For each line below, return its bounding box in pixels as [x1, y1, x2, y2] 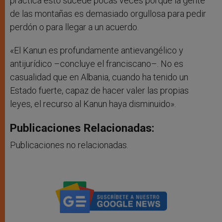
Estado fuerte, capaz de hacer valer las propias [10, 85, 189, 96]
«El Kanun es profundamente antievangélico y [10, 45, 183, 56]
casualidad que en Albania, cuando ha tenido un [10, 72, 188, 83]
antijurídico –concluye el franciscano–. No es [10, 58, 183, 69]
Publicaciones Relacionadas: [10, 121, 155, 135]
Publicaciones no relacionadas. [10, 140, 128, 151]
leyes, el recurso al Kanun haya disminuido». [10, 99, 176, 110]
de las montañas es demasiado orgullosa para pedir [10, 8, 206, 19]
